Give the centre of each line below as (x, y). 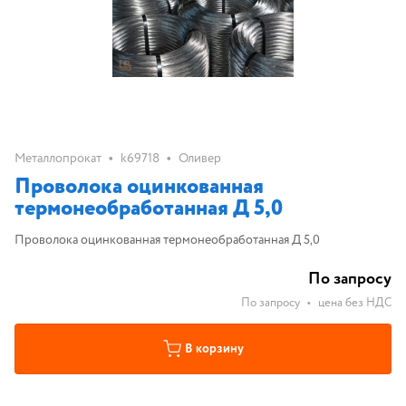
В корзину (214, 349)
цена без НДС (355, 303)
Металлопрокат (58, 159)
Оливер (200, 159)
